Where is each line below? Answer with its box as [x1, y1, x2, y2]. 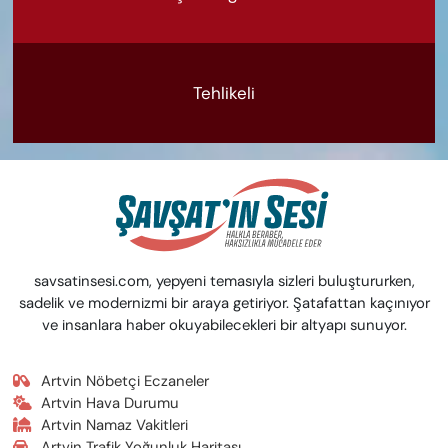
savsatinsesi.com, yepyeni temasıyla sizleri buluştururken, [33, 270, 415, 291]
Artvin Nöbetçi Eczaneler [41, 370, 210, 391]
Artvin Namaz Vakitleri [41, 414, 189, 435]
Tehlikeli [193, 81, 255, 104]
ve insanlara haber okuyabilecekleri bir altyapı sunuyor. [41, 314, 407, 335]
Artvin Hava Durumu [41, 392, 180, 413]
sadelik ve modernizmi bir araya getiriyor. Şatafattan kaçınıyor [18, 292, 430, 313]
